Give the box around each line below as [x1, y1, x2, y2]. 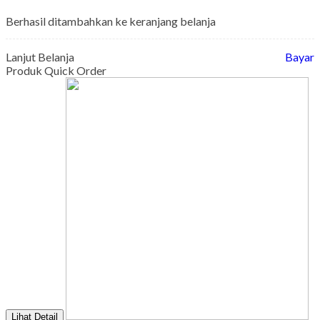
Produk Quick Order [6, 63, 106, 77]
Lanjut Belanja [6, 49, 74, 64]
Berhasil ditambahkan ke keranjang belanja [6, 14, 216, 28]
